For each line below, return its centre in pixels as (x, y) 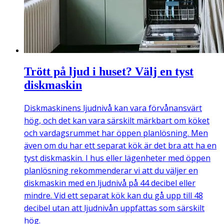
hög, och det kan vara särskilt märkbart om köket (117, 121)
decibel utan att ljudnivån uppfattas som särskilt (114, 208)
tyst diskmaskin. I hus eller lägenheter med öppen (117, 158)
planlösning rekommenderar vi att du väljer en (111, 171)
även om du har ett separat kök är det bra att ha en (120, 146)
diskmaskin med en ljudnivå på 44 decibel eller (110, 183)
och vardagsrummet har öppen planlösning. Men (116, 133)
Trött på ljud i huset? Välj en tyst (109, 72)
